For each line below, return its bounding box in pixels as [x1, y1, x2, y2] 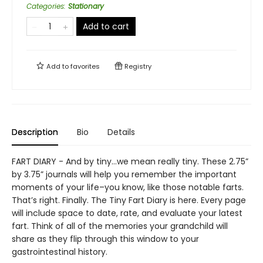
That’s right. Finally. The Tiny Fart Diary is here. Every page [12, 194, 246, 206]
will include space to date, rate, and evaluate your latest [12, 207, 242, 219]
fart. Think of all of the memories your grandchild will [12, 220, 228, 232]
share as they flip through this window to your [12, 233, 199, 245]
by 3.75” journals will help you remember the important [12, 168, 237, 180]
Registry [123, 62, 151, 71]
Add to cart [83, 21, 129, 32]
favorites [70, 62, 100, 71]
